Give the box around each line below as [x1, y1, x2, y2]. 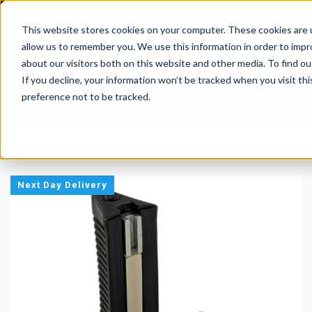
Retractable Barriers [35, 95, 137, 109]
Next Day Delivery [17, 180, 107, 190]
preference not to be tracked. [21, 90, 150, 102]
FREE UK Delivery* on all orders [73, 130, 238, 143]
